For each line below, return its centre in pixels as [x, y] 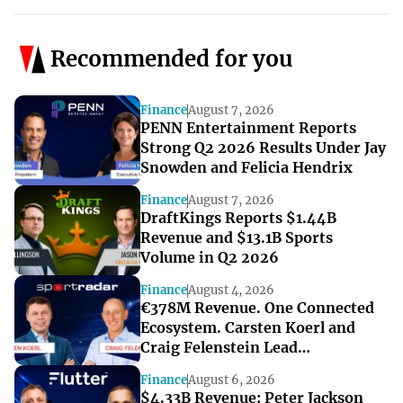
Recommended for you [171, 59]
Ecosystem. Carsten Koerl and [248, 328]
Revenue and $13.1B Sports [237, 238]
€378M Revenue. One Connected [257, 308]
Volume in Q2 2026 [210, 258]
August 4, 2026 [231, 291]
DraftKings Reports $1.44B [238, 218]
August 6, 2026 [232, 381]
